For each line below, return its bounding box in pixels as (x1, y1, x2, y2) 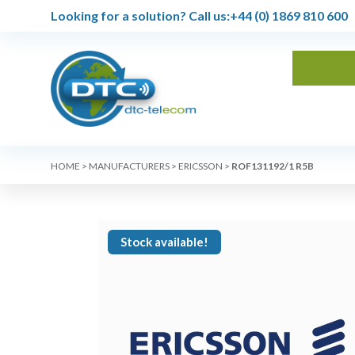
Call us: (186, 8, 230, 23)
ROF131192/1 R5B (231, 160, 314, 172)
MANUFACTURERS (89, 160, 170, 172)
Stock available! (120, 234, 208, 249)
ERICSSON (178, 160, 223, 172)
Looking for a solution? (51, 8, 186, 23)
